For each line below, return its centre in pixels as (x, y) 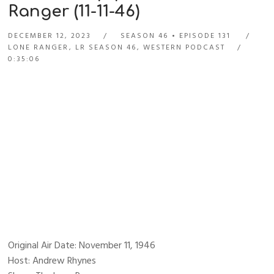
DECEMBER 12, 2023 (50, 36)
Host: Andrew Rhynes (52, 261)
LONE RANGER (39, 48)
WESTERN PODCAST (184, 48)
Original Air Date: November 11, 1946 (82, 246)
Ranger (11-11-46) (74, 12)
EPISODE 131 (205, 36)
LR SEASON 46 (106, 48)
